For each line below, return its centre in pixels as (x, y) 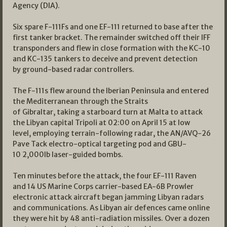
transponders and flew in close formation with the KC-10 (111, 48)
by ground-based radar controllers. (73, 69)
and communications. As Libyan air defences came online (111, 207)
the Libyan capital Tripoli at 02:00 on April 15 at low (101, 122)
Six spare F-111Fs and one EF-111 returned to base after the (113, 27)
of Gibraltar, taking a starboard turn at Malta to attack (108, 112)
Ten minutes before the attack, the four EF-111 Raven (105, 176)
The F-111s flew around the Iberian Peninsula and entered (111, 90)
